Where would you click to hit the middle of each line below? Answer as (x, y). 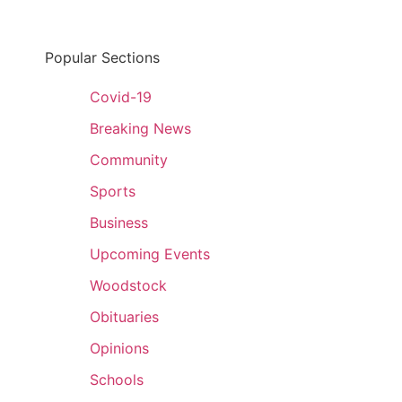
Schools (116, 380)
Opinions (119, 348)
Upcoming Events (149, 254)
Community (128, 160)
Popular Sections (102, 57)
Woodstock (128, 285)
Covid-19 (120, 97)
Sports (112, 191)
